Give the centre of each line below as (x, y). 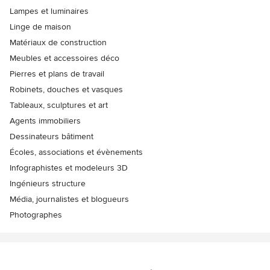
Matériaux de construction (58, 43)
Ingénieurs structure (48, 184)
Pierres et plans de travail (57, 74)
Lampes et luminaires (49, 11)
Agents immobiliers (45, 121)
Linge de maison (40, 27)
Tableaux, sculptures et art (59, 105)
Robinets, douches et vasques (66, 90)
